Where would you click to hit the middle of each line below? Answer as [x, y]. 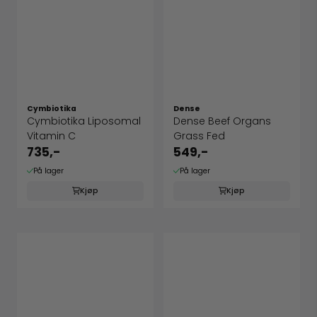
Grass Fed [199, 136]
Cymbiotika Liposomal [84, 121]
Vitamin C [51, 136]
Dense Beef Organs [222, 121]
